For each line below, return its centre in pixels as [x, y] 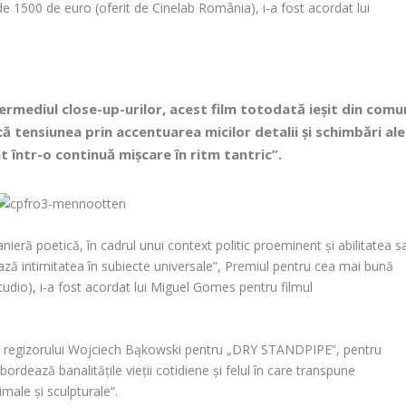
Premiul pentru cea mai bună [309, 266]
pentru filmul [275, 287]
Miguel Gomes [193, 287]
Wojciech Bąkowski [125, 349]
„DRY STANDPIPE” [282, 349]
